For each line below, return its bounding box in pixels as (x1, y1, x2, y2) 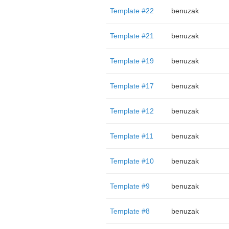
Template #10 (109, 157, 154, 165)
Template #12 (109, 107, 154, 115)
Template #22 (109, 7, 154, 15)
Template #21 (109, 32, 154, 40)
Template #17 (109, 82, 154, 90)
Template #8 (109, 207, 150, 215)
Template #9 (109, 182, 150, 190)
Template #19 (109, 57, 154, 65)
